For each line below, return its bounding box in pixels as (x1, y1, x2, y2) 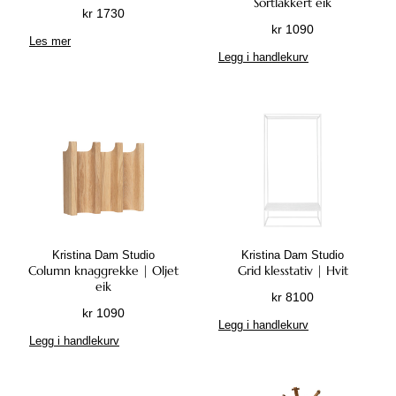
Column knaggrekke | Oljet (28, 262, 179, 278)
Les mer (29, 34, 71, 48)
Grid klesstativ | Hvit (237, 262, 348, 278)
